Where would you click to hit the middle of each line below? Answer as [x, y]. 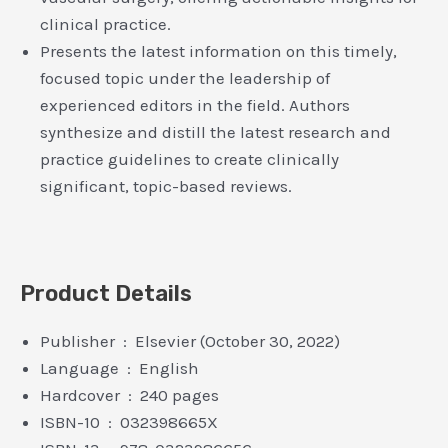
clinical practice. [105, 24]
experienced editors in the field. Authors [195, 105]
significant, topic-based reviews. [166, 186]
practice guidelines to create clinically [189, 159]
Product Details [106, 293]
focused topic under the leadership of [185, 78]
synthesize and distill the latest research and [215, 132]
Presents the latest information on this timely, [218, 51]
